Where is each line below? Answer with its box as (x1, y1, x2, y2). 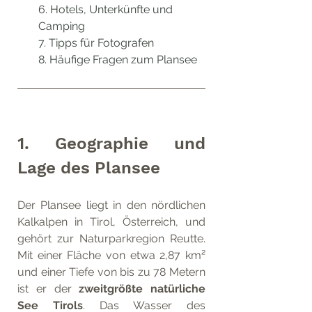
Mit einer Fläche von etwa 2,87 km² (17, 248, 205, 262)
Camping (38, 19, 85, 33)
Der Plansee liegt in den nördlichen (17, 198, 205, 212)
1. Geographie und (17, 133, 205, 153)
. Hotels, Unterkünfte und (45, 2, 175, 16)
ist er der (17, 281, 79, 295)
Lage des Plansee (17, 157, 160, 178)
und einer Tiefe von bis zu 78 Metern (17, 265, 205, 279)
